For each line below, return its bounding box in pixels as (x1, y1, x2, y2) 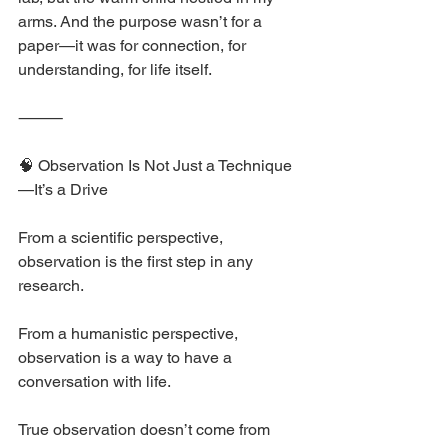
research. (18, 276, 84, 296)
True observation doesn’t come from (18, 420, 274, 440)
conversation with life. (18, 372, 171, 392)
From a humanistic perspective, (18, 324, 242, 344)
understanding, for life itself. (18, 60, 212, 80)
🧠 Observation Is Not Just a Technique (18, 156, 292, 176)
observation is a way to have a (18, 348, 236, 368)
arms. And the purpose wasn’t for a (18, 12, 266, 32)
